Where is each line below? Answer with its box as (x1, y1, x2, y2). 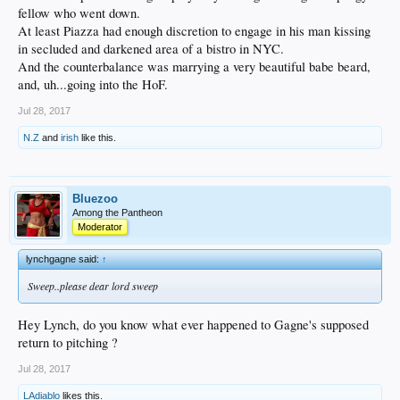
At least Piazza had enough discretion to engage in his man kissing (18, 21, 371, 39)
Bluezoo (72, 191, 118, 205)
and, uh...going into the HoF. (18, 75, 168, 93)
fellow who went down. (18, 4, 140, 21)
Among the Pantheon (72, 206, 162, 218)
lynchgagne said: (26, 253, 102, 264)
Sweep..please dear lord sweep (28, 278, 158, 293)
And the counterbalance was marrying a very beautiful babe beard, (18, 57, 371, 75)
